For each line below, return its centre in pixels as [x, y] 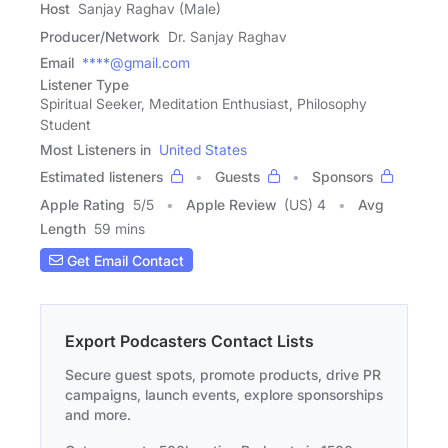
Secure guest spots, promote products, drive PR [223, 375]
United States [203, 150]
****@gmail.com [136, 63]
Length [63, 229]
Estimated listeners [101, 177]
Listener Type [84, 85]
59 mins [119, 229]
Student [65, 125]
